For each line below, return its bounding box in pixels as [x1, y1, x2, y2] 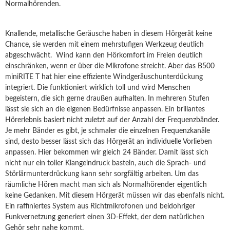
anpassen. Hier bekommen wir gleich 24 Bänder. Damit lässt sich [5, 149, 208, 156]
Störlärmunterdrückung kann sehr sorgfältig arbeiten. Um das [5, 170, 199, 178]
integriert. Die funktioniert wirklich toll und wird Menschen [5, 84, 190, 91]
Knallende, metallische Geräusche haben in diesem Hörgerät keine [5, 30, 212, 37]
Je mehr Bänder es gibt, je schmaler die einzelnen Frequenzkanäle [5, 127, 210, 135]
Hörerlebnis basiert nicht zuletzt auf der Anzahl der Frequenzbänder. [5, 117, 219, 124]
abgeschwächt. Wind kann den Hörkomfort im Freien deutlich [5, 52, 203, 59]
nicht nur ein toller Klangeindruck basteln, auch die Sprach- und [5, 160, 206, 167]
